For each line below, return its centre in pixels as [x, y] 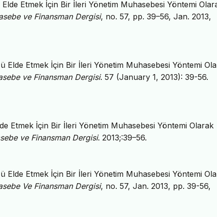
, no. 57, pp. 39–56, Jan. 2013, [156, 17]
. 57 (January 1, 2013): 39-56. [154, 77]
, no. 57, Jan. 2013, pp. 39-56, [156, 186]
